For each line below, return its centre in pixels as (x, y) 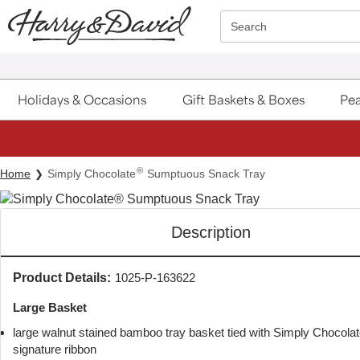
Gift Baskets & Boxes (243, 100)
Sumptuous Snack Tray (205, 173)
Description (211, 232)
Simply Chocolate (92, 173)
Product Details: (62, 277)
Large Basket (50, 307)
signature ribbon (55, 349)
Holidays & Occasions (82, 100)
